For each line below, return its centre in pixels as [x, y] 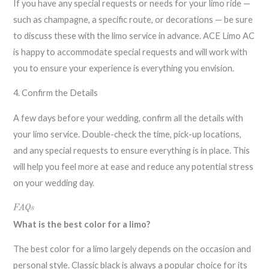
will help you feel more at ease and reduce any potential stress [134, 167]
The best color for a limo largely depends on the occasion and [132, 249]
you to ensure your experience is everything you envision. [124, 68]
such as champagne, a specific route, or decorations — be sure [133, 19]
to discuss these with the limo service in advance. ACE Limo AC [134, 35]
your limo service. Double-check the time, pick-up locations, [128, 134]
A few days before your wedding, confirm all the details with [128, 118]
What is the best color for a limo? [82, 224]
